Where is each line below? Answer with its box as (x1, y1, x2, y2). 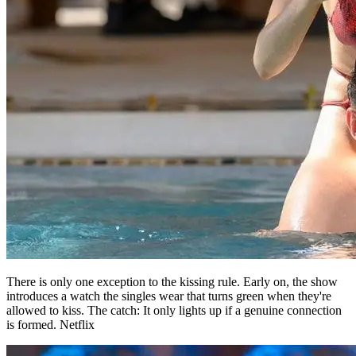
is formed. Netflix (6, 272, 95, 286)
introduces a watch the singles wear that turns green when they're (6, 243, 331, 257)
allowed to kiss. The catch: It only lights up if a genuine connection (6, 257, 342, 272)
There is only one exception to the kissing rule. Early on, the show (6, 229, 338, 243)
